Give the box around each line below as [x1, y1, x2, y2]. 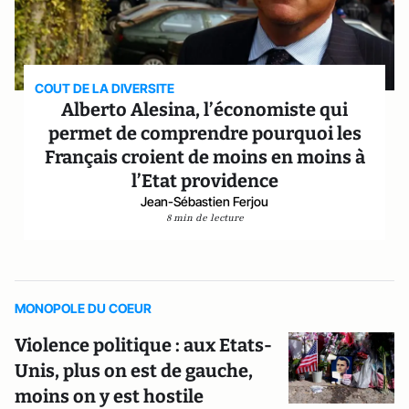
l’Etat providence [131, 170, 278, 192]
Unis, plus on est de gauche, [15, 360, 253, 382]
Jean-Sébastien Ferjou [141, 194, 268, 209]
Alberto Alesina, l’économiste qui [61, 99, 348, 121]
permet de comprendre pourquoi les [47, 122, 362, 144]
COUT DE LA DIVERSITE [35, 80, 175, 96]
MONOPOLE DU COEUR [15, 300, 152, 316]
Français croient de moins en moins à [44, 146, 365, 168]
